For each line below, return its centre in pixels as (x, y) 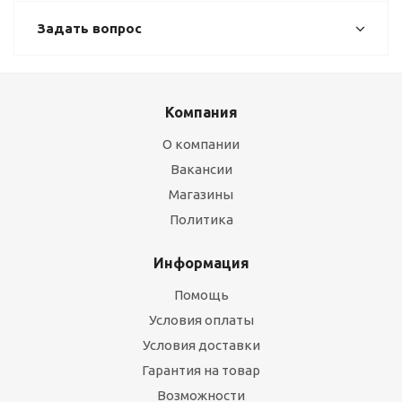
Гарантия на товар (201, 370)
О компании (201, 144)
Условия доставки (201, 345)
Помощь (201, 295)
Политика (201, 219)
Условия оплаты (201, 320)
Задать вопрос (89, 28)
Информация (201, 263)
